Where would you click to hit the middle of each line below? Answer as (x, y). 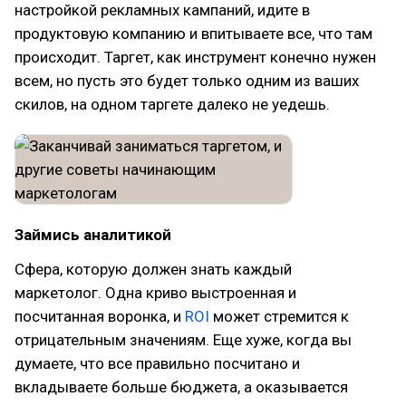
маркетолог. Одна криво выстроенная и (155, 293)
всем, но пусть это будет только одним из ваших (187, 81)
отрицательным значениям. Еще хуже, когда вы (183, 340)
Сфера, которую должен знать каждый (153, 269)
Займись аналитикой (93, 235)
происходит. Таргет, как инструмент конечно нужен (195, 57)
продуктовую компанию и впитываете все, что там (193, 34)
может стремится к (279, 316)
